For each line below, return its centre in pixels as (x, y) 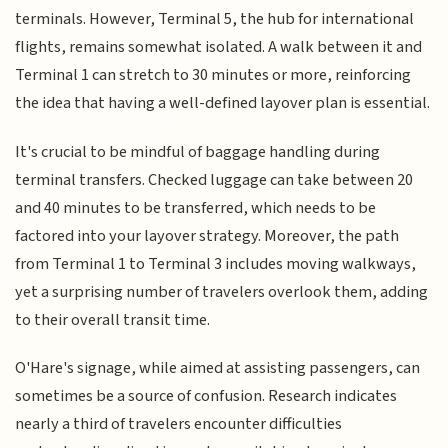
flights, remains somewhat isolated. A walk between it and (219, 47)
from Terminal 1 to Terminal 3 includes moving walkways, (216, 263)
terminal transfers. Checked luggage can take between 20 (214, 179)
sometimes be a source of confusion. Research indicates (206, 396)
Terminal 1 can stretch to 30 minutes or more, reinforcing (213, 75)
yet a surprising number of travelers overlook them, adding (222, 291)
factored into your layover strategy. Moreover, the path (207, 235)
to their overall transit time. (113, 319)
